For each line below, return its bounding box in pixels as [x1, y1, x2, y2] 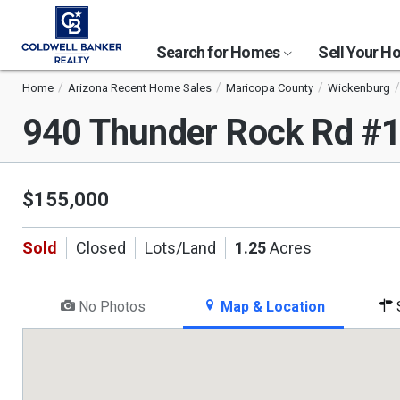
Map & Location [216, 298, 325, 315]
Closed [76, 238, 126, 257]
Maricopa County [226, 81, 313, 95]
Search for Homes [156, 43, 283, 62]
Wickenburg [328, 81, 390, 95]
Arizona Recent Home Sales [68, 81, 212, 95]
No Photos [74, 298, 146, 315]
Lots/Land [145, 238, 216, 257]
